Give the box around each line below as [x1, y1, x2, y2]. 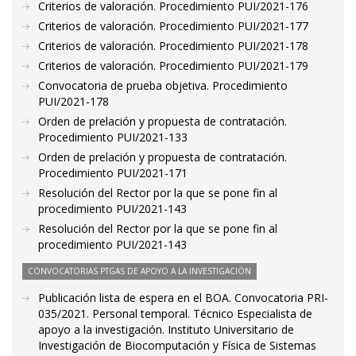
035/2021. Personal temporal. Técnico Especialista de [38, 306, 312, 321]
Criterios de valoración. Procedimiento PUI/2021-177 [38, 18, 308, 33]
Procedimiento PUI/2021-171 [38, 165, 188, 180]
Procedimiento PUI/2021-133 [38, 130, 188, 145]
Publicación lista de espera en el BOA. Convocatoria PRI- [38, 290, 328, 305]
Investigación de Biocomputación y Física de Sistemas [38, 338, 316, 353]
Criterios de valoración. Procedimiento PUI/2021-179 [38, 58, 308, 73]
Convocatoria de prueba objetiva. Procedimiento [38, 78, 288, 93]
